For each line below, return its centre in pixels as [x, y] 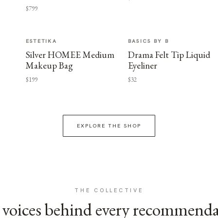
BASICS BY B [148, 41]
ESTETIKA [41, 41]
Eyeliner [142, 65]
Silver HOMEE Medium [70, 55]
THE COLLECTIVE [109, 190]
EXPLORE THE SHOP [109, 126]
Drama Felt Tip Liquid [169, 55]
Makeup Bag [49, 65]
